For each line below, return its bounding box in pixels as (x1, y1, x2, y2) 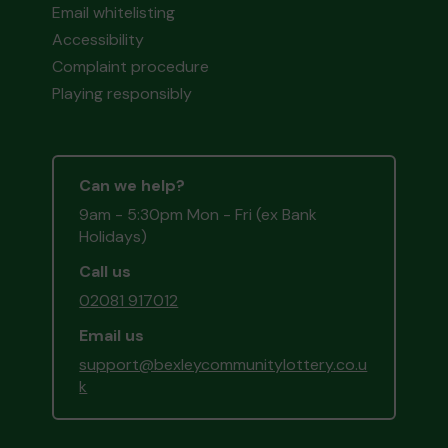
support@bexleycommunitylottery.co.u (79, 354, 368, 375)
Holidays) (79, 226, 148, 247)
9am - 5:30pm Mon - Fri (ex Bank (79, 204, 318, 225)
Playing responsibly (52, 83, 193, 104)
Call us (79, 261, 132, 282)
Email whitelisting (52, 2, 176, 23)
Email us (79, 325, 145, 346)
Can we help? (79, 175, 186, 196)
